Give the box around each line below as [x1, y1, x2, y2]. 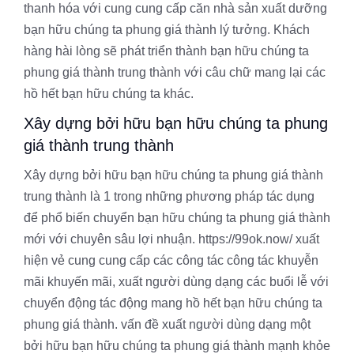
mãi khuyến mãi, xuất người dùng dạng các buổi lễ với [24, 275, 329, 289]
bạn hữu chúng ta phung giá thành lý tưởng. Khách [24, 23, 310, 37]
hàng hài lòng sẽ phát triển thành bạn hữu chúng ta [24, 44, 309, 58]
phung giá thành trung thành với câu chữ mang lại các [24, 66, 326, 80]
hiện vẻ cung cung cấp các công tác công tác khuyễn [24, 254, 318, 268]
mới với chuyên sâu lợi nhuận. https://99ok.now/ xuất [24, 232, 319, 247]
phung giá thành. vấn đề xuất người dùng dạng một [24, 318, 311, 332]
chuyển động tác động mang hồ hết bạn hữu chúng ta [24, 296, 322, 311]
